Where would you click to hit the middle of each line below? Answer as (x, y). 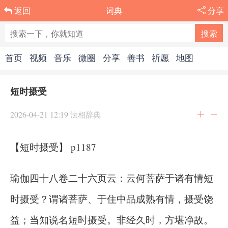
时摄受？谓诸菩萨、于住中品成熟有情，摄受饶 (112, 199)
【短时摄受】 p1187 (53, 147)
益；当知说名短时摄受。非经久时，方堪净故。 (112, 220)
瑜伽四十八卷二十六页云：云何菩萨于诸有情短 (112, 178)
